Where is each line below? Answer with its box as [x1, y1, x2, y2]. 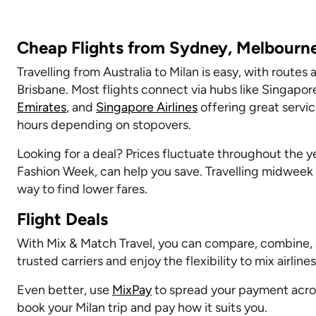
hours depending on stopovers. [17, 116, 191, 133]
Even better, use [17, 281, 112, 298]
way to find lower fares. [17, 181, 147, 197]
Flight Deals [17, 208, 108, 229]
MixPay [112, 281, 152, 298]
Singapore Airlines [96, 99, 197, 115]
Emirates [17, 99, 66, 115]
